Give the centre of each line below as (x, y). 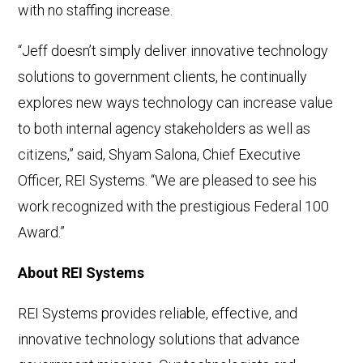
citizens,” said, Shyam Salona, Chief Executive (160, 155)
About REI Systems (81, 273)
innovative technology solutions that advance (159, 340)
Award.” (42, 233)
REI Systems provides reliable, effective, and (158, 314)
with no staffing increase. (96, 11)
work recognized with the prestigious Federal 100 (174, 207)
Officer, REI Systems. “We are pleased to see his (168, 181)
